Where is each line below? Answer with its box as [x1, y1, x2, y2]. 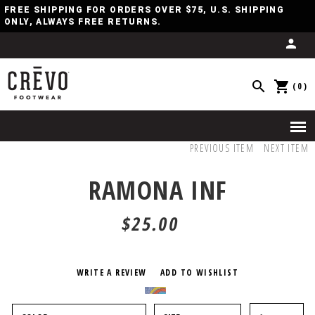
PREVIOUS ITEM [190, 141, 255, 155]
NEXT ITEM [264, 141, 309, 155]
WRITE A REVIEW [76, 266, 147, 278]
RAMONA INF [88, 173, 227, 207]
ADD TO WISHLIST [160, 266, 238, 278]
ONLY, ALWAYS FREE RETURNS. [4, 17, 162, 27]
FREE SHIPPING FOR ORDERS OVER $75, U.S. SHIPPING [4, 5, 285, 15]
